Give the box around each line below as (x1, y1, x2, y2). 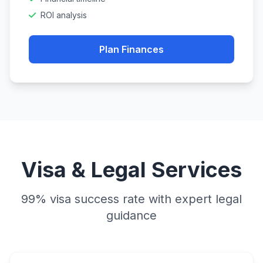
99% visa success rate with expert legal (21, 192, 242, 206)
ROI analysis (41, 10, 87, 20)
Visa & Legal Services (21, 157, 242, 183)
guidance (106, 208, 157, 222)
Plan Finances (99, 43, 164, 55)
